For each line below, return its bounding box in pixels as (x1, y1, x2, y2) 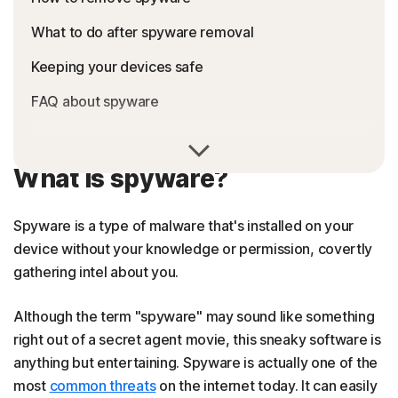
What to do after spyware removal (31, 23, 254, 41)
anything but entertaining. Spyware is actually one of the (13, 354, 378, 371)
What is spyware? (13, 163, 229, 194)
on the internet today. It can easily (155, 377, 378, 394)
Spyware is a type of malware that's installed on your (13, 217, 354, 235)
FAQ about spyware (31, 92, 159, 110)
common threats (49, 377, 156, 394)
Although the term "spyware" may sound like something (13, 307, 375, 325)
